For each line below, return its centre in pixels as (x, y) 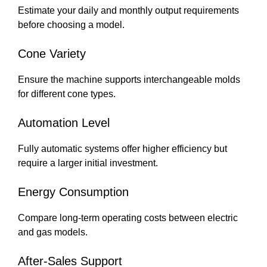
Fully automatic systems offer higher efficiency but (122, 149)
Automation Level (64, 123)
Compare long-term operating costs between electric (128, 218)
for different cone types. (67, 94)
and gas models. (53, 232)
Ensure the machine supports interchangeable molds (129, 80)
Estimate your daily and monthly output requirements (128, 10)
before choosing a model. (71, 25)
